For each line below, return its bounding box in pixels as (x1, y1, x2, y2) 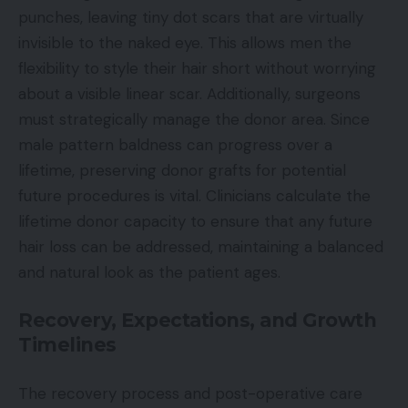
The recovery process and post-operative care (18, 382, 362, 403)
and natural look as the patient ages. (18, 261, 280, 282)
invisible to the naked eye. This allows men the (18, 32, 352, 53)
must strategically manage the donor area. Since (18, 108, 370, 129)
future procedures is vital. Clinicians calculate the (18, 185, 371, 206)
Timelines (18, 333, 117, 357)
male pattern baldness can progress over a (18, 134, 332, 155)
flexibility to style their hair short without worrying (18, 57, 376, 78)
